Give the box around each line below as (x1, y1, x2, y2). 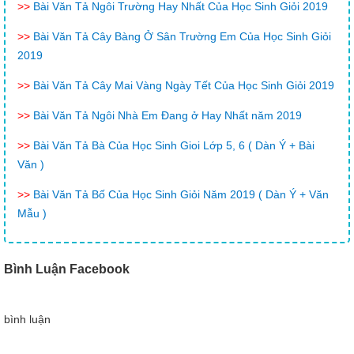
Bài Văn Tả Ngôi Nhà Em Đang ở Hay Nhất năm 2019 (33, 109, 302, 122)
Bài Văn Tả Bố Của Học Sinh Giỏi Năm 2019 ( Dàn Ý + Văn (33, 188, 329, 201)
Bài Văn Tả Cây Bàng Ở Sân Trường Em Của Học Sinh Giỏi (33, 30, 331, 43)
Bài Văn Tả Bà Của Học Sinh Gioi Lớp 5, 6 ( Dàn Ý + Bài (33, 139, 314, 152)
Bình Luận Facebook (4, 262, 130, 276)
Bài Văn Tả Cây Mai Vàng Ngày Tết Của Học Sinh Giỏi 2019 (33, 79, 334, 92)
